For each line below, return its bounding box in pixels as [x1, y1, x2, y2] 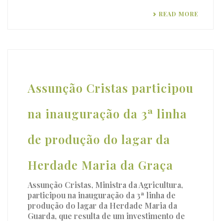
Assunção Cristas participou [28, 80, 193, 96]
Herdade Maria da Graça [28, 157, 173, 173]
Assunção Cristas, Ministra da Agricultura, [28, 180, 183, 190]
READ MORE [159, 10, 198, 18]
